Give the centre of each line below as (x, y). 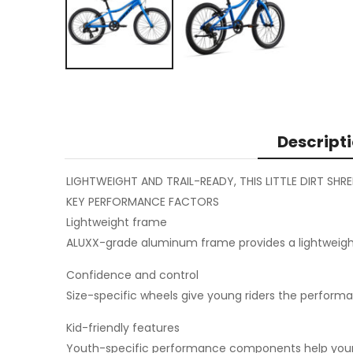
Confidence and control (132, 275)
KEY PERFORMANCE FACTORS (143, 202)
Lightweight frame (117, 223)
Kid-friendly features (123, 328)
